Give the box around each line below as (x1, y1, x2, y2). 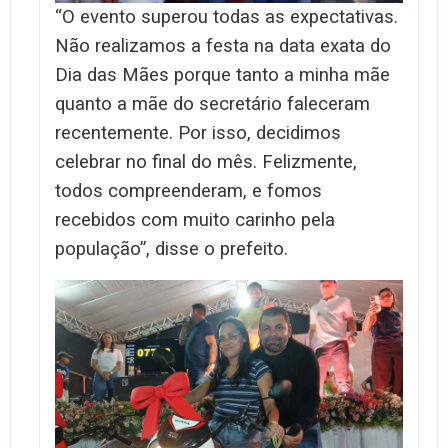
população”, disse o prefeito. (55, 238, 288, 261)
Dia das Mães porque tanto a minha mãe (55, 64, 390, 87)
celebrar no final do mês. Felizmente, (55, 151, 357, 174)
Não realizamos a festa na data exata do (55, 35, 391, 58)
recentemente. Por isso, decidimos (55, 122, 341, 145)
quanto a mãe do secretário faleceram (55, 93, 370, 116)
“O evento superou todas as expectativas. (55, 6, 398, 29)
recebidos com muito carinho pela (55, 209, 335, 232)
